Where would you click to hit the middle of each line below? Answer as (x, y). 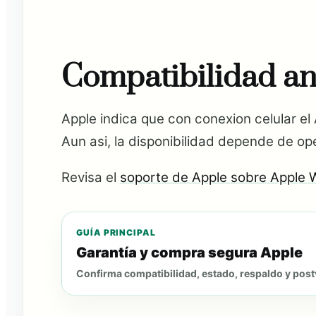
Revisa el (90, 177)
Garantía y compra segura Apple (189, 252)
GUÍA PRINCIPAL (116, 232)
